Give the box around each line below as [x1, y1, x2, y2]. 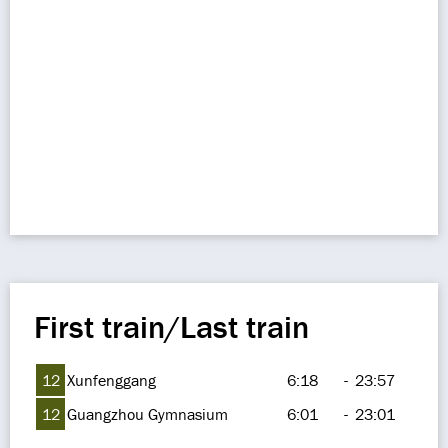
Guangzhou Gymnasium [67, 404, 228, 424]
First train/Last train [34, 307, 309, 346]
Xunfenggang [67, 370, 156, 390]
